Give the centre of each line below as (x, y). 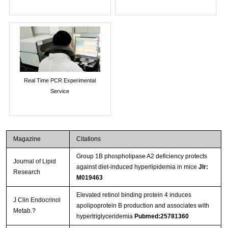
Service (60, 91)
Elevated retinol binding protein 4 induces (134, 195)
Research (26, 172)
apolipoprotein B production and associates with (142, 206)
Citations (88, 139)
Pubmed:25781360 (161, 217)
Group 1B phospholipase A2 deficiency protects (141, 156)
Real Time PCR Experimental (60, 80)
